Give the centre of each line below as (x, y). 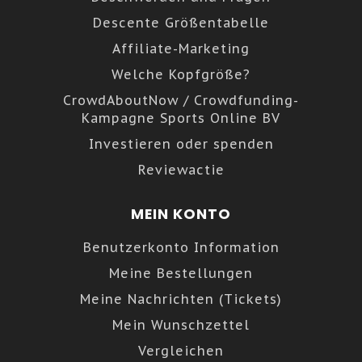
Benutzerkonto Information (181, 248)
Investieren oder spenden (181, 144)
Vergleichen (181, 351)
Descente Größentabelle (181, 23)
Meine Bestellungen (181, 274)
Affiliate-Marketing (181, 49)
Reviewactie (181, 170)
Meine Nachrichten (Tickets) (181, 299)
